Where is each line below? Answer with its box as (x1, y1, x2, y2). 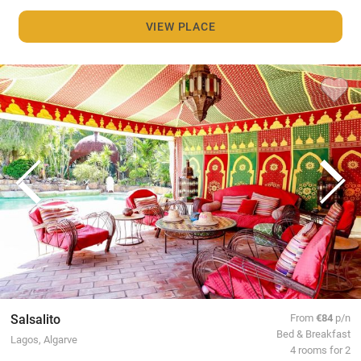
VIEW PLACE (145, 19, 216, 35)
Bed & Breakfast (276, 326, 351, 340)
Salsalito (10, 309, 60, 327)
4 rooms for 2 (290, 342, 351, 356)
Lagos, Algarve (10, 331, 77, 346)
